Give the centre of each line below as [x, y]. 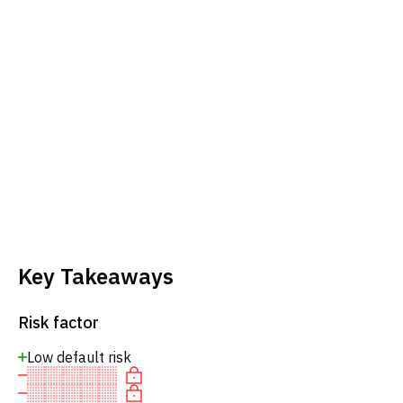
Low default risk [79, 357]
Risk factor [58, 322]
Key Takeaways [96, 276]
